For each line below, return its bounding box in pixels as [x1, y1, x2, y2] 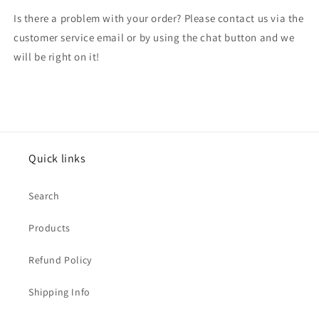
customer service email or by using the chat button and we [14, 30, 295, 44]
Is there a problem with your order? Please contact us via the [14, 11, 304, 25]
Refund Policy [28, 253, 92, 266]
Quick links [28, 151, 86, 166]
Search [28, 189, 60, 202]
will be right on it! [14, 49, 100, 63]
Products [28, 221, 70, 234]
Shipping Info [28, 286, 90, 298]
